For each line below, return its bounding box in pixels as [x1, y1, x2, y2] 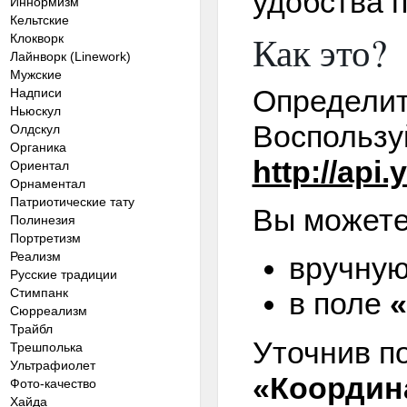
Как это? [252, 27, 387, 77]
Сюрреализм [9, 303, 87, 318]
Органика [9, 139, 66, 154]
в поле [288, 286, 390, 322]
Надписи [9, 84, 62, 100]
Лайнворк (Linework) [9, 48, 131, 64]
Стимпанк [9, 284, 68, 300]
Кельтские [9, 12, 69, 27]
